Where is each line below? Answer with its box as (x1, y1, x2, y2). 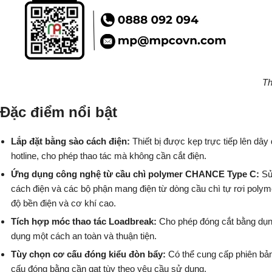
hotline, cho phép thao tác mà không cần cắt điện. (11, 150, 206, 161)
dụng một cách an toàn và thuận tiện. (11, 230, 157, 241)
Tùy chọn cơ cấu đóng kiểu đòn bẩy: (11, 248, 168, 259)
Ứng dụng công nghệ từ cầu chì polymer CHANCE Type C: (11, 168, 262, 179)
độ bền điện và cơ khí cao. (11, 197, 116, 208)
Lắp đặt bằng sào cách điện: (11, 135, 132, 146)
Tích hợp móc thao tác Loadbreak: (11, 216, 159, 226)
